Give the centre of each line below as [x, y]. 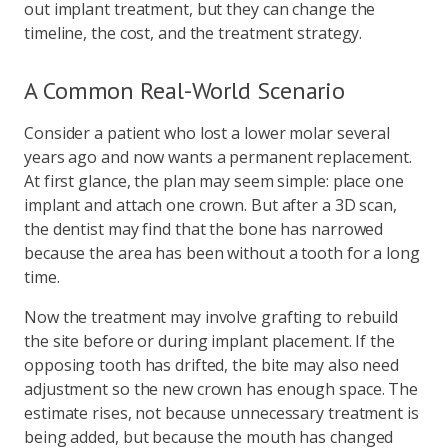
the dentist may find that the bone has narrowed [204, 229]
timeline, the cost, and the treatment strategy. [193, 33]
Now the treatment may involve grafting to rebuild [211, 317]
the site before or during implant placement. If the [209, 341]
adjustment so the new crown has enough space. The [221, 389]
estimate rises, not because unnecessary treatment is [221, 413]
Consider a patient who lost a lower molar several [207, 133]
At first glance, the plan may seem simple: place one [214, 181]
